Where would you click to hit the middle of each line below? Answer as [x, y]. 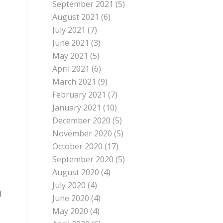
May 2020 [70, 211]
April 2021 [71, 69]
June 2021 [71, 43]
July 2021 [69, 30]
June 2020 [71, 198]
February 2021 [79, 95]
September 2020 [83, 159]
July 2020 [69, 185]
